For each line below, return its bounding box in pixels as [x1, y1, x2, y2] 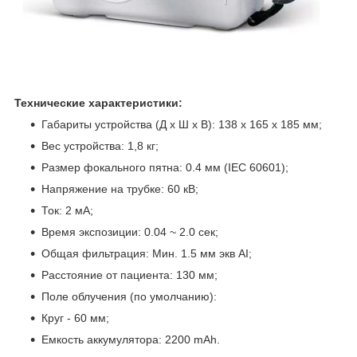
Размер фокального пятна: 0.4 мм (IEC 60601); [41, 161, 288, 175]
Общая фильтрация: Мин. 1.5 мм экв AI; [41, 247, 252, 261]
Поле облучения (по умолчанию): [41, 290, 217, 304]
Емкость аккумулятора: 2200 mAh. [41, 333, 220, 347]
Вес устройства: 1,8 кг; [41, 139, 159, 153]
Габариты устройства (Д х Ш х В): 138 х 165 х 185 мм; [41, 118, 322, 131]
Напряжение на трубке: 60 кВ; [41, 182, 198, 196]
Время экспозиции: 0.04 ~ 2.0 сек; [41, 226, 218, 239]
